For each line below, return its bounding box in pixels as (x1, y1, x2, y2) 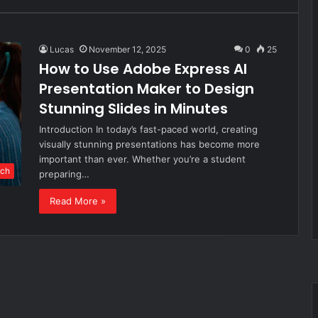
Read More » (50, 195, 106, 207)
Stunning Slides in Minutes (39, 99, 228, 119)
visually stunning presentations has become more (39, 138, 260, 150)
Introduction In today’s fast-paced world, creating (39, 124, 258, 135)
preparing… (39, 168, 89, 180)
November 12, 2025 (89, 44, 166, 55)
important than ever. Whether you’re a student (39, 153, 246, 165)
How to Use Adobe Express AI (39, 59, 247, 79)
